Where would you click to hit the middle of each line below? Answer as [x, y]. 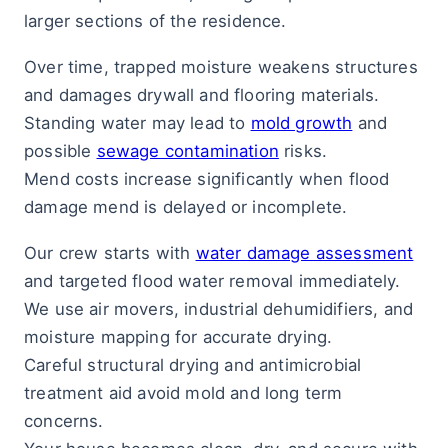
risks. [303, 151]
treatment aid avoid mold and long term [183, 393]
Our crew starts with [110, 253]
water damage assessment [304, 253]
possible [60, 151]
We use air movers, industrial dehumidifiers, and [219, 309]
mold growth [301, 123]
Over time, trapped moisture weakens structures [221, 67]
